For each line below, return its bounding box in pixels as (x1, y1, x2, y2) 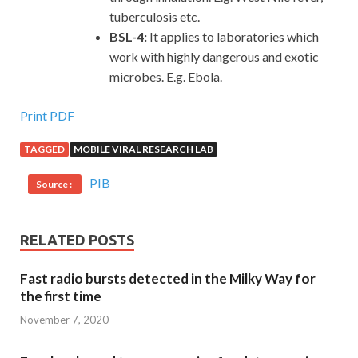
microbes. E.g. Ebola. (109, 69, 222, 85)
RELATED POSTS (20, 232, 134, 249)
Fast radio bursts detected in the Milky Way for (20, 270, 316, 288)
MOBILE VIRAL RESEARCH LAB (74, 143, 213, 156)
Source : (36, 178, 74, 191)
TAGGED (24, 143, 65, 156)
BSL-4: (109, 29, 147, 45)
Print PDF (20, 108, 74, 124)
